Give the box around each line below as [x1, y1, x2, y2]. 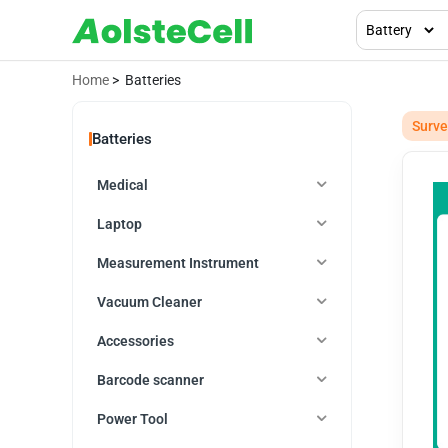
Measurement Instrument [97, 254, 259, 271]
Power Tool [97, 410, 168, 427]
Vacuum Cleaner [97, 293, 202, 310]
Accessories [97, 332, 174, 349]
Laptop [97, 215, 142, 232]
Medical [97, 176, 148, 193]
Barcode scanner [97, 371, 204, 388]
